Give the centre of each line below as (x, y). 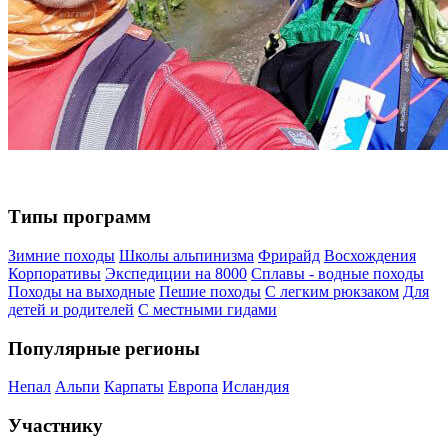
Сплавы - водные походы (337, 273)
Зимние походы (61, 255)
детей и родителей (71, 309)
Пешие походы (210, 291)
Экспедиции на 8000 (176, 273)
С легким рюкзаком (332, 291)
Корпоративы (54, 273)
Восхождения (370, 255)
